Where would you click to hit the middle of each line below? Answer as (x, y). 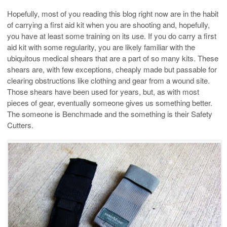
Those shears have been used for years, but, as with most (103, 91)
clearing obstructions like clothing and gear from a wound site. (108, 80)
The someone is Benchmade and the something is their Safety (110, 113)
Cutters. (20, 125)
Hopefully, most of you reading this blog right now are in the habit (113, 13)
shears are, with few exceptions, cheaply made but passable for (112, 69)
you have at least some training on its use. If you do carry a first (112, 35)
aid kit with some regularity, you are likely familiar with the (101, 47)
